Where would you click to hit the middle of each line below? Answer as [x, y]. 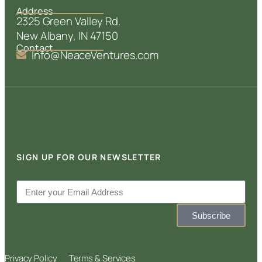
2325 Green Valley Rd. [68, 21]
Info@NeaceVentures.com [95, 55]
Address [35, 11]
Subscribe [211, 215]
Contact [35, 48]
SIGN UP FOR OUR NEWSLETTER [89, 157]
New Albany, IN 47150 [67, 36]
